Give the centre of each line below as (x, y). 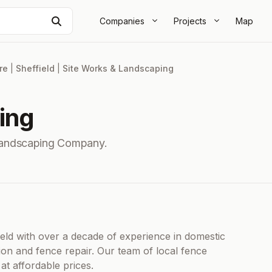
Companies (122, 21)
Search (77, 20)
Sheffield (35, 69)
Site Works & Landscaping (118, 69)
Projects (190, 21)
